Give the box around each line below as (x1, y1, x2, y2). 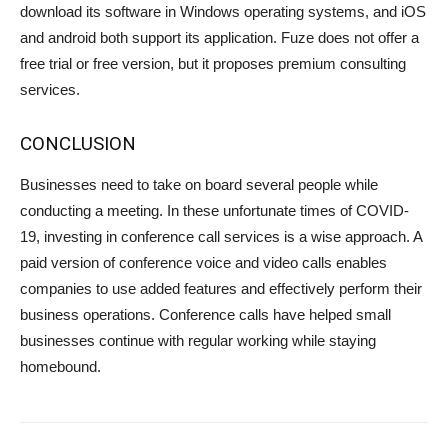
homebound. (20, 358, 101, 376)
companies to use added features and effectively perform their (20, 280, 422, 298)
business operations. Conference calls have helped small (20, 306, 391, 324)
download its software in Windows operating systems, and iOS (20, 3, 426, 21)
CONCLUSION (20, 132, 136, 156)
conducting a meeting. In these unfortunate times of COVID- (20, 202, 409, 220)
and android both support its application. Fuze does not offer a (20, 29, 419, 47)
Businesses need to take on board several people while (20, 176, 378, 194)
